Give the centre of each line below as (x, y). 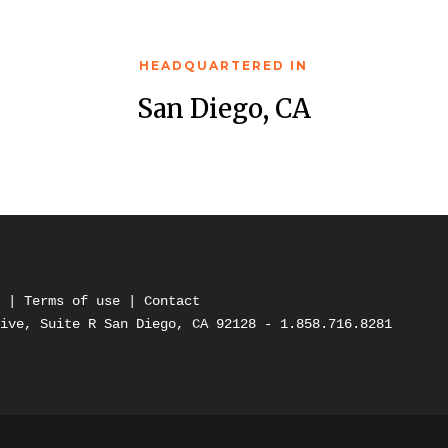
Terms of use (76, 300)
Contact (172, 300)
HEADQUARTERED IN (224, 65)
